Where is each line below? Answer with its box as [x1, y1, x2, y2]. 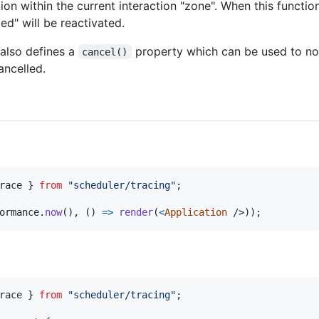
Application [164, 206, 227, 218]
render [119, 206, 153, 218]
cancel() [82, 46, 128, 58]
